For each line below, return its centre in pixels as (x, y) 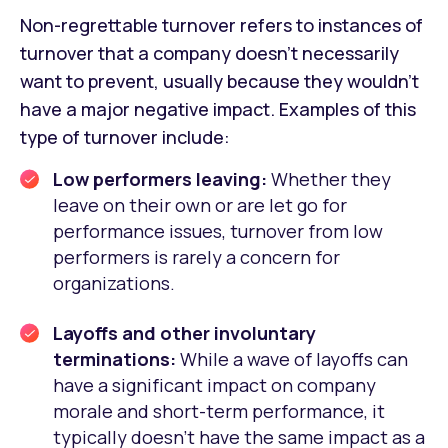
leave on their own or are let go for (200, 205)
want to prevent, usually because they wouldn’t (219, 81)
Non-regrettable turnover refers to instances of (221, 25)
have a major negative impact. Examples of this (218, 109)
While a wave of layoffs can (294, 359)
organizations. (114, 283)
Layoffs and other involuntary (184, 333)
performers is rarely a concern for (196, 257)
